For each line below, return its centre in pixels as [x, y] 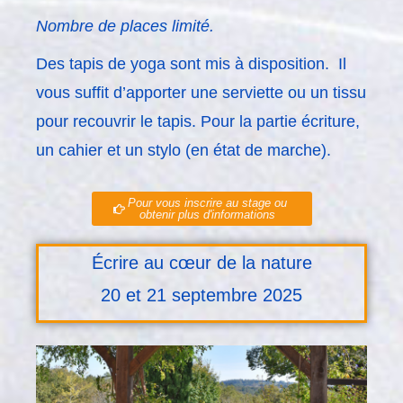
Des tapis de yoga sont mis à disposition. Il [191, 64]
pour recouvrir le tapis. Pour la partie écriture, [198, 122]
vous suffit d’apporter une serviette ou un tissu [201, 93]
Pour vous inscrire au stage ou [207, 203]
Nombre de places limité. [125, 27]
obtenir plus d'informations [207, 215]
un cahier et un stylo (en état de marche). [184, 151]
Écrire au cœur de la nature [201, 263]
